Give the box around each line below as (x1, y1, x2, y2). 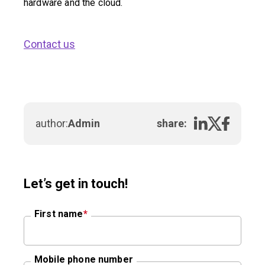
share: (157, 117, 187, 130)
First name (34, 208, 83, 219)
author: (35, 117, 68, 130)
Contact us (24, 37, 75, 50)
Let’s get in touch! (24, 176, 128, 191)
